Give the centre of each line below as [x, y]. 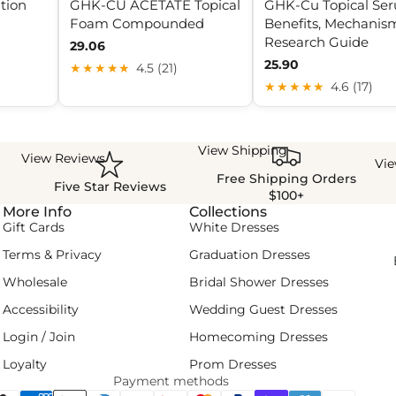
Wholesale [35, 282]
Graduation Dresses [249, 254]
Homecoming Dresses [258, 336]
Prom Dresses [232, 364]
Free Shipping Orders [286, 178]
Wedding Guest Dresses [263, 309]
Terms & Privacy [53, 254]
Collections [228, 211]
